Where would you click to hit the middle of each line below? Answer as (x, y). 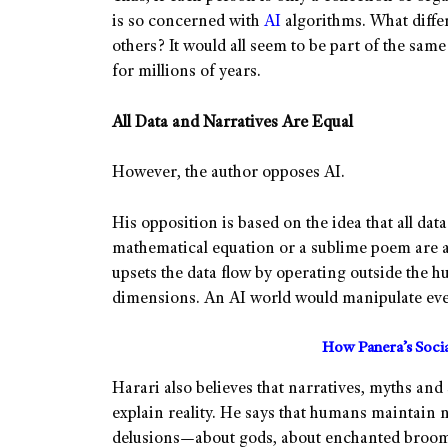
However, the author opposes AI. (228, 174)
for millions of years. (186, 73)
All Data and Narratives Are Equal (232, 123)
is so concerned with (188, 23)
